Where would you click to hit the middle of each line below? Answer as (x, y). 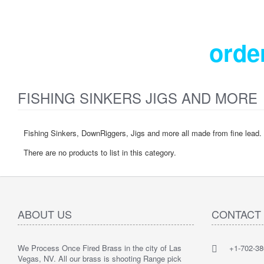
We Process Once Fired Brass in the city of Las (100, 248)
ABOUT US (45, 214)
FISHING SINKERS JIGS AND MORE (138, 98)
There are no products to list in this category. (100, 152)
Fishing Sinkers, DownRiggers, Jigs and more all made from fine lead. (143, 133)
